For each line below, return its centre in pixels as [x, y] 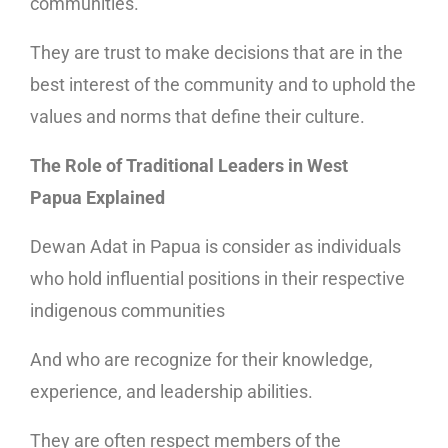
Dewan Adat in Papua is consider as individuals [215, 246]
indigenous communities [127, 310]
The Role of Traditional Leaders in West [189, 165]
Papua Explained [97, 197]
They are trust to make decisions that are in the [216, 52]
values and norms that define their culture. [197, 116]
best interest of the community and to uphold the [223, 84]
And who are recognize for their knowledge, [201, 359]
